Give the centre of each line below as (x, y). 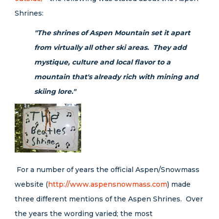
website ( (31, 184)
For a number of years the (62, 170)
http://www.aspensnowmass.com (108, 184)
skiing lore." (56, 91)
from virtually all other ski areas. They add (110, 47)
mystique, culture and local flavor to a (102, 62)
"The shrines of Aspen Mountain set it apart (112, 33)
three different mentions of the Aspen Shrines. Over (109, 199)
